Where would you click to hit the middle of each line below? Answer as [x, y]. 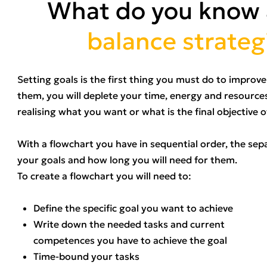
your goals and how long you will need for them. [127, 159]
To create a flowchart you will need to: [104, 176]
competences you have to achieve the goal [130, 240]
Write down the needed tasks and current [129, 224]
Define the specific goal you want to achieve [133, 208]
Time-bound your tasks [86, 256]
